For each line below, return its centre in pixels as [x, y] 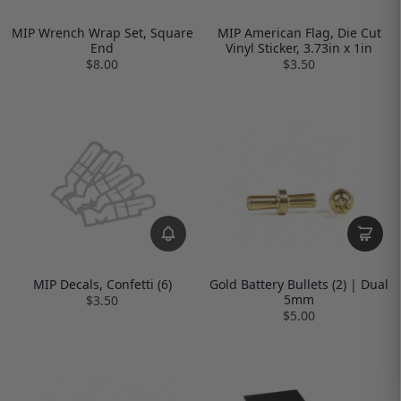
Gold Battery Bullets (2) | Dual [299, 284]
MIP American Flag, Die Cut [299, 32]
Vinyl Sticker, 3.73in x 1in [299, 47]
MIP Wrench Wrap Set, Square [102, 32]
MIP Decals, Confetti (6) [102, 284]
